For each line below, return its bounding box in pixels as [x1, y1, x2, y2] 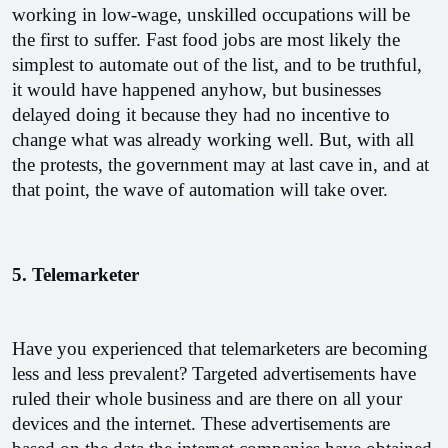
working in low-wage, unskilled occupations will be [12, 4, 410, 25]
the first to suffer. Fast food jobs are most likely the [12, 29, 400, 50]
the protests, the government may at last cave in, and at [12, 154, 429, 175]
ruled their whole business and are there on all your [12, 388, 402, 409]
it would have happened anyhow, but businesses [12, 79, 381, 100]
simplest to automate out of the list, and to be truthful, [12, 54, 422, 75]
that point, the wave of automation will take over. [12, 179, 388, 200]
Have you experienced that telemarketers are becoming [12, 338, 428, 359]
